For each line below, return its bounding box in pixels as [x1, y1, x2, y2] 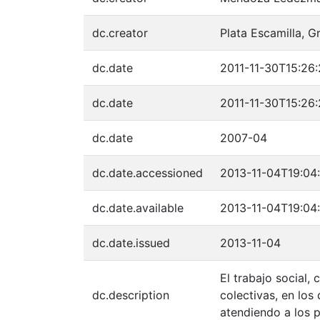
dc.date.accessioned [92, 166, 203, 180]
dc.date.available [92, 201, 184, 215]
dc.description [92, 288, 169, 302]
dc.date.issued [92, 236, 170, 250]
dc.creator [92, 26, 148, 40]
